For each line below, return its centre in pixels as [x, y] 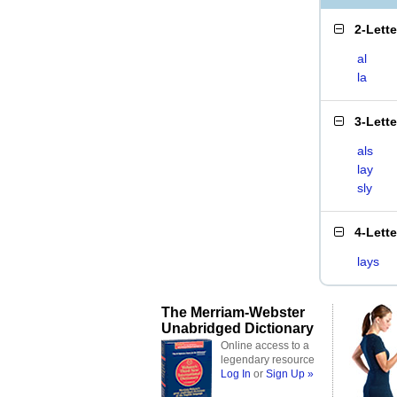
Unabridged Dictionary [237, 328]
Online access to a [265, 346]
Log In [236, 374]
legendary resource [268, 360]
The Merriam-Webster [233, 312]
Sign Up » [290, 374]
